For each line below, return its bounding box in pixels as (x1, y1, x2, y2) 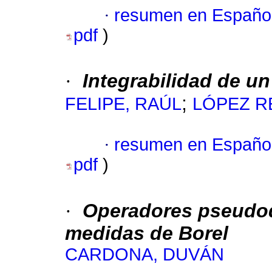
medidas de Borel (65, 222, 228, 245)
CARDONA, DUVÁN (65, 245, 224, 265)
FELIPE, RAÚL (65, 94, 182, 114)
